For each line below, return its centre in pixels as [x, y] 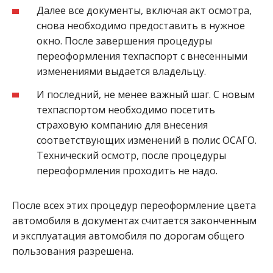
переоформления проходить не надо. [127, 170]
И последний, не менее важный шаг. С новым [146, 94]
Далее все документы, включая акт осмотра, [144, 10]
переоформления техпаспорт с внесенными [142, 56]
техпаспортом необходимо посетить [126, 109]
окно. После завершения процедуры [124, 41]
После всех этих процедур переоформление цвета [134, 205]
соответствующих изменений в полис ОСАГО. [147, 140]
